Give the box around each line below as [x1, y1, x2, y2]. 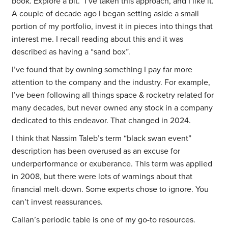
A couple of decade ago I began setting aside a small [12, 9, 199, 19]
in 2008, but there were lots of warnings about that [12, 172, 193, 182]
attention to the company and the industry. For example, [12, 77, 211, 88]
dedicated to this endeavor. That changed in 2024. [12, 116, 191, 126]
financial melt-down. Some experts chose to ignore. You [12, 184, 209, 195]
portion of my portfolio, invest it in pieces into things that [12, 21, 213, 32]
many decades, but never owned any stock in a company [12, 103, 213, 113]
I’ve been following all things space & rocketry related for [12, 90, 214, 101]
